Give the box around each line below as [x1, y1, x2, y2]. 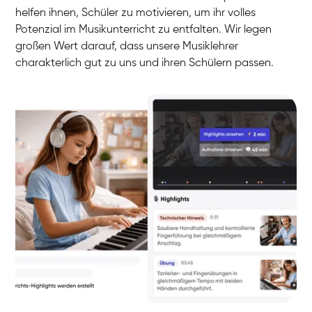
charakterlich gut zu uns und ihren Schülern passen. [15, 58, 274, 70]
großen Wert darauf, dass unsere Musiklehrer [15, 41, 239, 53]
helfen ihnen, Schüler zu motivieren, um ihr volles [15, 8, 256, 19]
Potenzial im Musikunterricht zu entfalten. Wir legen [15, 24, 272, 36]
